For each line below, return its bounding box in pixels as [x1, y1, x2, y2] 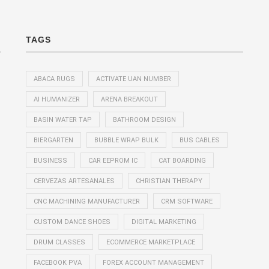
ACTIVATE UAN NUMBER [95, 75, 171, 83]
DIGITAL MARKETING [131, 218, 196, 226]
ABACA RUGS [33, 75, 75, 83]
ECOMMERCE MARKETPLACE [106, 238, 195, 247]
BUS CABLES [179, 136, 220, 145]
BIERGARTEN [33, 136, 73, 145]
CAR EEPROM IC [88, 157, 138, 165]
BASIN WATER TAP [33, 116, 92, 124]
